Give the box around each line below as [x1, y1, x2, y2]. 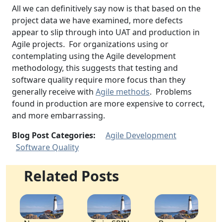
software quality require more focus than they [12, 74, 185, 86]
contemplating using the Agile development [12, 51, 176, 62]
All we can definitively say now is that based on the [12, 3, 201, 14]
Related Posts [24, 166, 119, 186]
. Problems [150, 86, 192, 98]
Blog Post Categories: [12, 130, 96, 141]
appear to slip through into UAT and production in [12, 27, 200, 38]
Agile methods [96, 86, 150, 98]
